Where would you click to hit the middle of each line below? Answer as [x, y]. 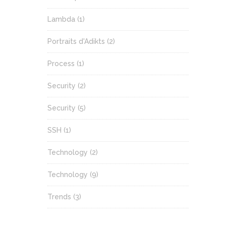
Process [61, 64]
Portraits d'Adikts [76, 42]
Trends [59, 197]
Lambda [61, 19]
